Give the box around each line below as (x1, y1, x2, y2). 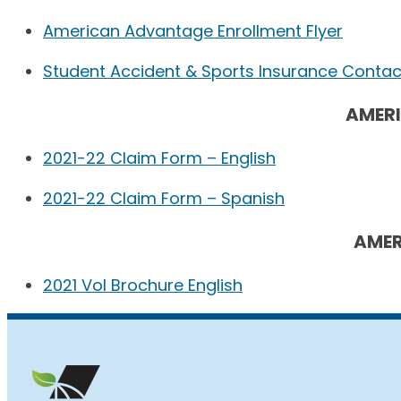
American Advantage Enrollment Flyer (43, 20, 343, 43)
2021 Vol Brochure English (43, 274, 243, 297)
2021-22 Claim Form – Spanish (43, 187, 285, 210)
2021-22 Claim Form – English (43, 147, 276, 170)
